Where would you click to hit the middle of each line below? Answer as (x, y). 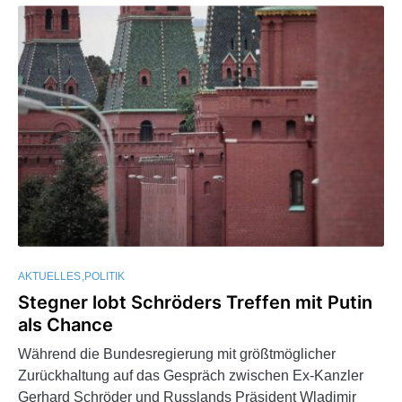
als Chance (66, 324)
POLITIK (105, 276)
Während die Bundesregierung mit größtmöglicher (177, 354)
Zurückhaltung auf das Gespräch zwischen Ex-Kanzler (191, 375)
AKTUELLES (49, 276)
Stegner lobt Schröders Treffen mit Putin (195, 302)
